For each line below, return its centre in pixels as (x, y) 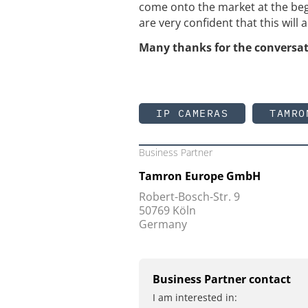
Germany (163, 224)
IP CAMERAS (192, 113)
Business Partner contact (222, 279)
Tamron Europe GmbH (200, 176)
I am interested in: (195, 297)
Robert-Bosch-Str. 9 (189, 196)
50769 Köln (167, 210)
